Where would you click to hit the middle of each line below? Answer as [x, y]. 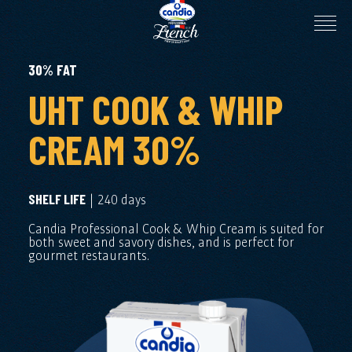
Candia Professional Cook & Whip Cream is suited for [176, 229]
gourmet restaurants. [88, 255]
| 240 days [115, 200]
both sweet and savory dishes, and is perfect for [161, 242]
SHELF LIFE [57, 199]
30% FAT [52, 70]
